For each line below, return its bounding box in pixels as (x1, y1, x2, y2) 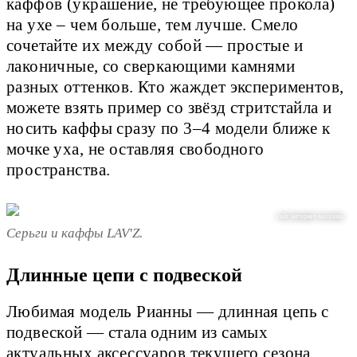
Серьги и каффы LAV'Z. (6, 225, 143, 241)
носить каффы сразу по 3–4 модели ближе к (6, 120, 331, 138)
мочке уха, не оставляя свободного (6, 140, 265, 159)
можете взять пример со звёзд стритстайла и (6, 99, 332, 117)
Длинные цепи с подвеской (6, 265, 242, 286)
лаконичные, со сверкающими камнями (6, 57, 296, 76)
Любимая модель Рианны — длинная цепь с (6, 303, 329, 321)
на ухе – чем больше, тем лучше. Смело (6, 16, 299, 34)
